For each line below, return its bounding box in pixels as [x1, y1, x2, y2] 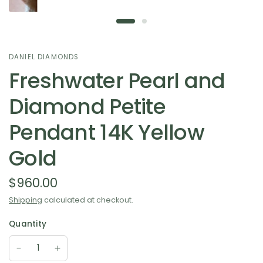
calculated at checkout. [42, 194, 133, 205]
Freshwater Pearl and [9, 65, 225, 96]
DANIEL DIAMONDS [9, 52, 79, 62]
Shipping [9, 194, 42, 205]
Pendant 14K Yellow [9, 117, 205, 147]
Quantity [9, 218, 47, 230]
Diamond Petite [9, 91, 166, 122]
